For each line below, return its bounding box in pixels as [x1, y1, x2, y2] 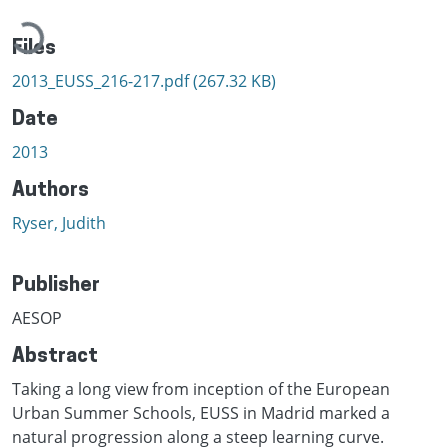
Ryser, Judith [12, 211, 106, 234]
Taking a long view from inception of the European [12, 377, 390, 400]
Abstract [12, 346, 98, 367]
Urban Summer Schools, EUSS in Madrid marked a [12, 401, 390, 424]
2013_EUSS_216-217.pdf [12, 69, 193, 92]
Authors [12, 180, 89, 201]
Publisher [12, 275, 100, 296]
